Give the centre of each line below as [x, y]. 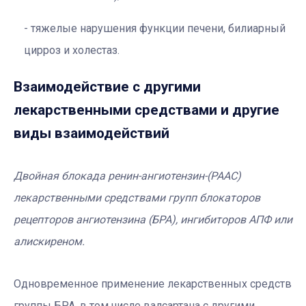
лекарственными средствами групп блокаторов [137, 198]
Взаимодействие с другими [107, 87]
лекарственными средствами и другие [147, 110]
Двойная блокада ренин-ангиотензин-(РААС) [127, 176]
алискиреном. [49, 242]
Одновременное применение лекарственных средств [153, 284]
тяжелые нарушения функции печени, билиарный [158, 28]
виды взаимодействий [92, 134]
